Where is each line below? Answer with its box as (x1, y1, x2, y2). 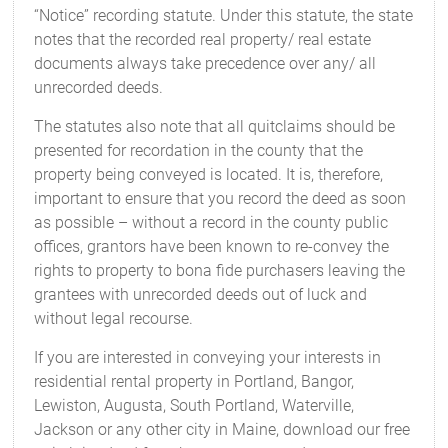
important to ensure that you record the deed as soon (34, 189, 407, 208)
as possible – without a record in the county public (34, 213, 389, 232)
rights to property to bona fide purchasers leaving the (34, 261, 406, 280)
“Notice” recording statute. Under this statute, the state (34, 6, 414, 25)
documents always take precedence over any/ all (34, 54, 377, 73)
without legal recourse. (34, 309, 194, 328)
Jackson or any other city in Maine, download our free (34, 420, 411, 439)
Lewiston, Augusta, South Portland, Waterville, (34, 396, 355, 415)
